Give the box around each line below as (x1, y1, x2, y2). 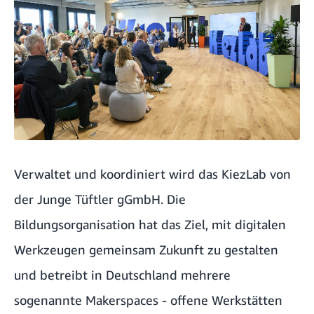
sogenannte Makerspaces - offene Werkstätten (14, 292, 282, 308)
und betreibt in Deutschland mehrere (14, 266, 231, 282)
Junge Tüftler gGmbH (37, 191, 161, 207)
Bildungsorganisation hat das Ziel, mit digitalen (14, 216, 286, 232)
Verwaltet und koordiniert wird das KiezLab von (14, 165, 291, 182)
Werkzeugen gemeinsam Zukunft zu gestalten (14, 241, 278, 257)
